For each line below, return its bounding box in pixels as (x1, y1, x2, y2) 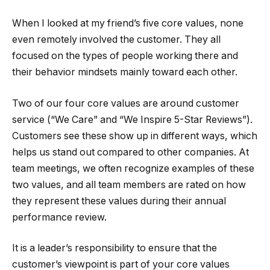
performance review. (12, 211, 107, 223)
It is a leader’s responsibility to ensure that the (12, 242, 217, 254)
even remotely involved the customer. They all (12, 34, 221, 46)
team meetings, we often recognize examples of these (12, 162, 254, 174)
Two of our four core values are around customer (12, 97, 239, 109)
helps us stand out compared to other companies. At (12, 146, 249, 158)
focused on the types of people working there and (12, 50, 238, 62)
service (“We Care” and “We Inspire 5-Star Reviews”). (12, 113, 253, 125)
